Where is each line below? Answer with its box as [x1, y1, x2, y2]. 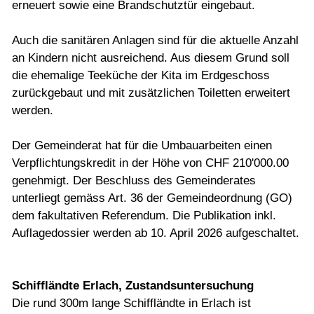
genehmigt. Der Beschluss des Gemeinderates [12, 173, 256, 187]
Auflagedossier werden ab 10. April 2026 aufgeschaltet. [12, 226, 299, 240]
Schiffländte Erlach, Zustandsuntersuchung [12, 278, 254, 292]
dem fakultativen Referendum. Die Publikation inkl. [12, 208, 276, 222]
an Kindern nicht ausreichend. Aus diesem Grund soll [12, 50, 289, 64]
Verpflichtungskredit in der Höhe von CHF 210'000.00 [12, 156, 289, 170]
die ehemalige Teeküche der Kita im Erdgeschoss [12, 68, 270, 82]
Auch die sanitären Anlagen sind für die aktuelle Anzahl [12, 33, 299, 47]
